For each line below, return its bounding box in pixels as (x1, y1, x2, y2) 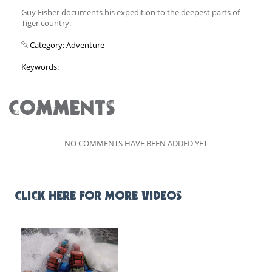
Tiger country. (21, 17, 71, 29)
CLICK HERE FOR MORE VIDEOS (15, 190, 182, 202)
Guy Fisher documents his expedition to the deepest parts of (21, 6, 240, 18)
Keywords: (21, 61, 59, 72)
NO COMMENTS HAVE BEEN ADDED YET (64, 137, 208, 149)
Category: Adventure (28, 39, 104, 50)
